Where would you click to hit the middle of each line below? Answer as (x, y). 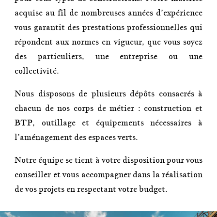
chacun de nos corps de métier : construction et (108, 108)
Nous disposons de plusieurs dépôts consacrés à (108, 94)
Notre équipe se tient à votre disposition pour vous (108, 160)
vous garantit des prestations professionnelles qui (108, 27)
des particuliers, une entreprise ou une (108, 56)
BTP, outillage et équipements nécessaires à (108, 123)
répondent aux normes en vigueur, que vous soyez (108, 42)
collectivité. (37, 71)
